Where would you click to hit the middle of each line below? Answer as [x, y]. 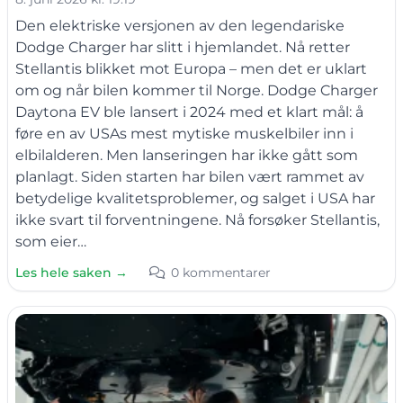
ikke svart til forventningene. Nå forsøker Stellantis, [197, 219]
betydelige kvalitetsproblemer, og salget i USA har [195, 198]
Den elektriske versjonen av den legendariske [180, 25]
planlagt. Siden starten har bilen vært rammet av [190, 176]
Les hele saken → [72, 272]
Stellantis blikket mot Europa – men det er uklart [191, 68]
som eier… [51, 241]
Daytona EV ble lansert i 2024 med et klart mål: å [189, 112]
